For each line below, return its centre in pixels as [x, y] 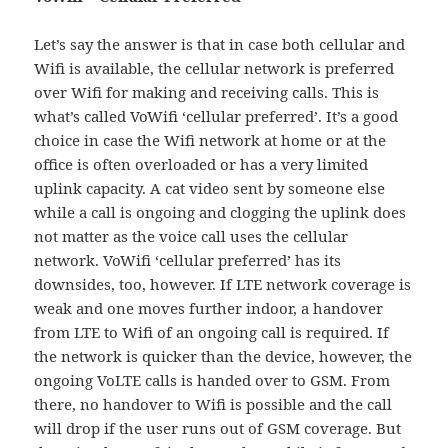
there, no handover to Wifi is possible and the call [213, 404]
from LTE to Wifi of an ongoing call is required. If [212, 332]
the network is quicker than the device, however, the [223, 356]
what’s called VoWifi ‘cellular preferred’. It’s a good [216, 116]
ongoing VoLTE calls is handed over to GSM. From [212, 380]
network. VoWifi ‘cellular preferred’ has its [188, 260]
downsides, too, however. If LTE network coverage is [223, 284]
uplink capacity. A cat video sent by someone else [210, 188]
